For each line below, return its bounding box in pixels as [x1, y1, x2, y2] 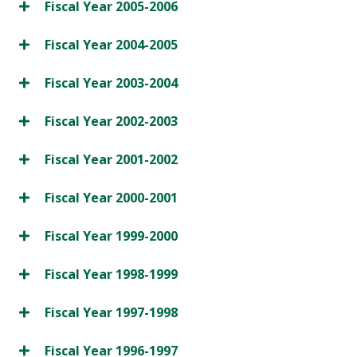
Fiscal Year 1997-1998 [45, 304, 178, 322]
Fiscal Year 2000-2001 [45, 189, 178, 207]
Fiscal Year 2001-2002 [45, 151, 178, 169]
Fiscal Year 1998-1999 [45, 265, 178, 284]
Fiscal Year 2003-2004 [45, 74, 178, 92]
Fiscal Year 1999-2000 [45, 227, 178, 245]
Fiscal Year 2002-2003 [45, 112, 178, 131]
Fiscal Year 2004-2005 [45, 36, 178, 54]
